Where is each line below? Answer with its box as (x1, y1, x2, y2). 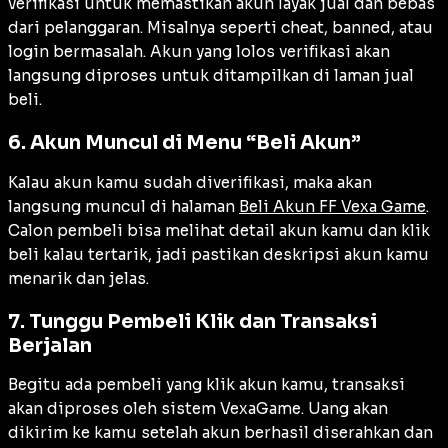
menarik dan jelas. (8, 268, 149, 288)
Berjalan (8, 332, 92, 358)
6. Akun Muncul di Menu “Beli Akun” (8, 130, 361, 156)
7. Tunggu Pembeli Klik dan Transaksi (8, 308, 377, 334)
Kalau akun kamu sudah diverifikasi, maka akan (8, 172, 372, 192)
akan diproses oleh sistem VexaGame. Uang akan (8, 399, 388, 419)
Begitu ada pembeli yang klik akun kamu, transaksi (8, 375, 405, 395)
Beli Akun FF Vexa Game (239, 196, 426, 216)
